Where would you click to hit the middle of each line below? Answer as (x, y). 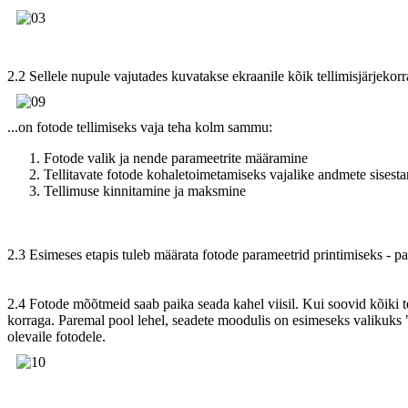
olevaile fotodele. (56, 336)
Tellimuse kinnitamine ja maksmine (145, 190)
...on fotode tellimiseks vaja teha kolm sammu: (140, 127)
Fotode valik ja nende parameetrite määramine (176, 158)
